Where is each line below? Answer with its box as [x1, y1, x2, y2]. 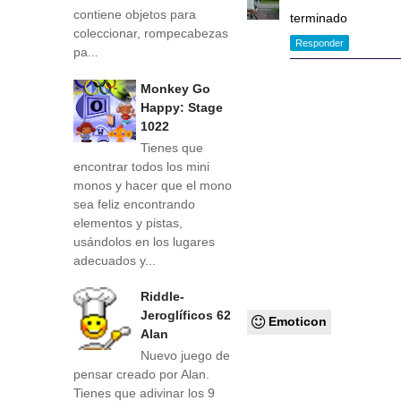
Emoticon [269, 314, 328, 328]
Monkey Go [141, 81, 210, 96]
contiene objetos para [73, 7, 196, 22]
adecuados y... [73, 252, 156, 268]
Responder [295, 38, 345, 49]
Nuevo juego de [141, 348, 230, 363]
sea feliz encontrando [73, 196, 195, 211]
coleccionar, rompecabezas [73, 26, 228, 41]
